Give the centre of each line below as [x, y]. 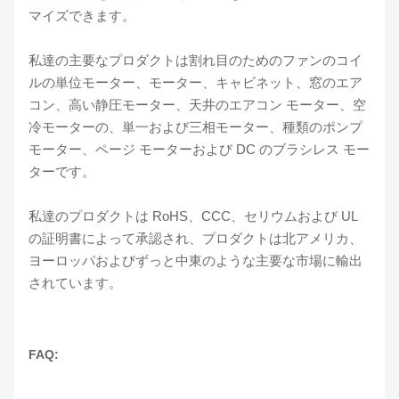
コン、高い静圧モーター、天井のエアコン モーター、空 [197, 105]
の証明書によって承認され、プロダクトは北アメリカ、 [195, 238]
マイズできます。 [82, 16]
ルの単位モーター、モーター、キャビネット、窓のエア [195, 82]
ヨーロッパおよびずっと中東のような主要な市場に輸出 [195, 261]
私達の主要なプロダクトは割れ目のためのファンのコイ [195, 60]
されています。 [75, 283]
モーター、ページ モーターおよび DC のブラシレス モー [199, 149]
